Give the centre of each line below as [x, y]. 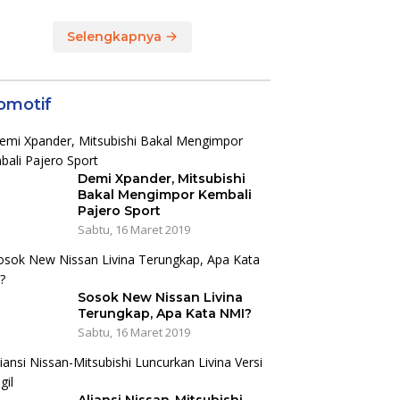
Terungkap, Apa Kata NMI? [164, 314]
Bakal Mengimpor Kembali [164, 195]
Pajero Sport [119, 211]
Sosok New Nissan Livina [160, 298]
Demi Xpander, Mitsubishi [161, 179]
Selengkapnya [117, 37]
